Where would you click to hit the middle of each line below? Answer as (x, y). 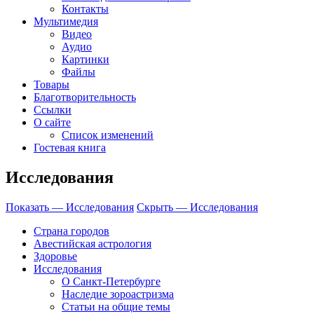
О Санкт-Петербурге (111, 282)
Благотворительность (85, 97)
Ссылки (53, 110)
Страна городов (71, 231)
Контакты (85, 9)
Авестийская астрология (93, 244)
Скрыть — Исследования (197, 207)
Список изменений (108, 135)
